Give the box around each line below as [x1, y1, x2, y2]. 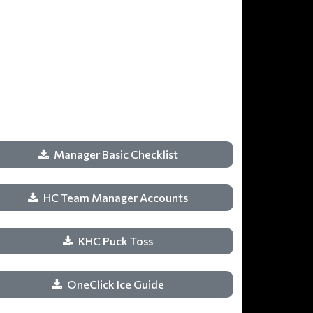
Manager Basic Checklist [53, 147, 180, 161]
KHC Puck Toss [78, 234, 155, 247]
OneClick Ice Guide [67, 277, 166, 291]
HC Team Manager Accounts [43, 191, 190, 204]
